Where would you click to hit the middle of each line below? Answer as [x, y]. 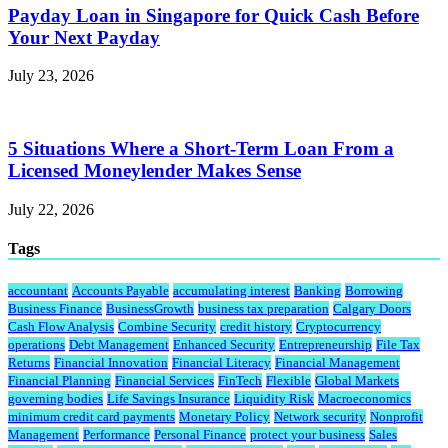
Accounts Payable [120, 291]
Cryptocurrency [338, 327]
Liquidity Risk [274, 399]
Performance [116, 435]
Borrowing [374, 291]
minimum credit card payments [91, 417]
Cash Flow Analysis [61, 327]
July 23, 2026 [51, 76]
